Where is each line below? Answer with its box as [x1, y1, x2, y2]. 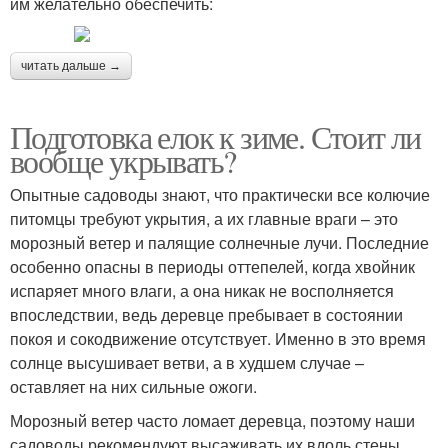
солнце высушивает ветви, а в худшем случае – [10, 351, 364, 375]
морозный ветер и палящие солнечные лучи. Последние [10, 231, 429, 255]
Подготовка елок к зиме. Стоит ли [10, 115, 421, 159]
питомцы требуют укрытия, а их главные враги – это [10, 207, 398, 231]
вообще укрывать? [10, 139, 236, 183]
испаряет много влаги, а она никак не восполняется [10, 279, 394, 303]
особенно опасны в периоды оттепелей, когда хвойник [10, 255, 415, 279]
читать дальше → [21, 59, 121, 74]
